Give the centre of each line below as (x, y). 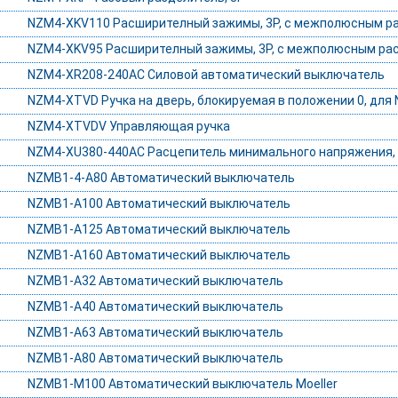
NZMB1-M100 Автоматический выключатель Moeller (182, 384)
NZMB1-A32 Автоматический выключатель (155, 281)
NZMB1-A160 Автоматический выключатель (159, 255)
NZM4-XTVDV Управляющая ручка (128, 127)
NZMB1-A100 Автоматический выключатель (159, 204)
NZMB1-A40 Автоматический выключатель (155, 307)
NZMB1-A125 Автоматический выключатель (159, 230)
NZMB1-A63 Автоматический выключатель (155, 333)
